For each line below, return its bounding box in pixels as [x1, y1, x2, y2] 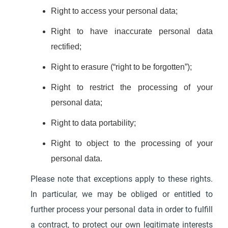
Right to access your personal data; [51, 7, 178, 15]
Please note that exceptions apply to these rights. [31, 174, 213, 184]
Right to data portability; [51, 119, 136, 127]
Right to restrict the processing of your [51, 83, 213, 92]
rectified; [51, 42, 82, 51]
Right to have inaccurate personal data [51, 27, 213, 36]
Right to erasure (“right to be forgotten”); [51, 63, 192, 71]
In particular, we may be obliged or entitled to [31, 189, 213, 199]
